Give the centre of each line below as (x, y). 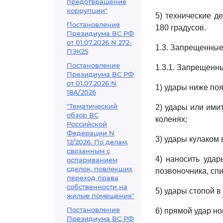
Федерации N (91, 133)
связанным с (88, 151)
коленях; (171, 119)
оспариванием (92, 160)
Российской (87, 124)
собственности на (97, 187)
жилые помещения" (101, 196)
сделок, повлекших (100, 169)
